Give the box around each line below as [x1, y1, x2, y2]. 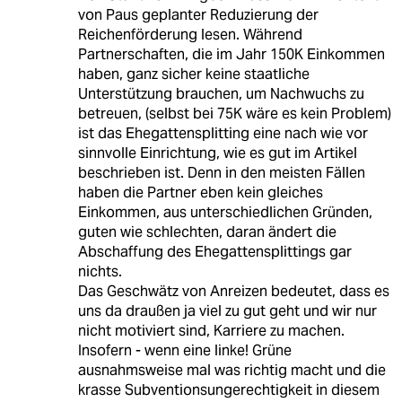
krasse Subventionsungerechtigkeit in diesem [77, 380, 380, 399]
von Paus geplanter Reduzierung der [77, 4, 319, 24]
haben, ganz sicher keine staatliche [77, 64, 310, 83]
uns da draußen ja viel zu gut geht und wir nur [77, 301, 377, 320]
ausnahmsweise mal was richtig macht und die [77, 360, 386, 380]
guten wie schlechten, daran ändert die [77, 222, 336, 241]
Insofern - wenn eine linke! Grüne [77, 340, 292, 360]
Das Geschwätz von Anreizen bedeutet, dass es [77, 281, 389, 301]
